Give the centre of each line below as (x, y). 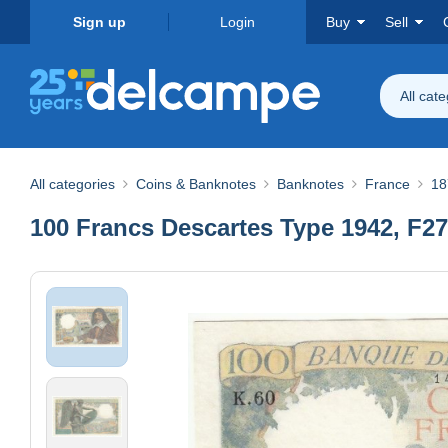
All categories (72, 183)
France (387, 183)
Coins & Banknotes (196, 183)
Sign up (99, 22)
